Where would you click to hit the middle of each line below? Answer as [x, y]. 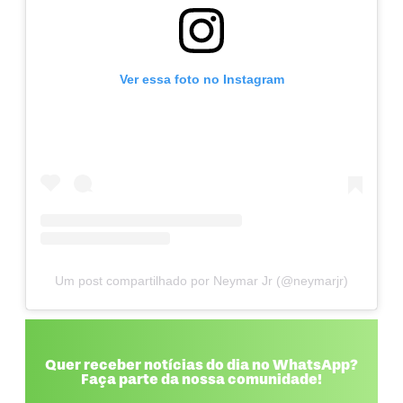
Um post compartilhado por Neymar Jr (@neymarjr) [201, 281]
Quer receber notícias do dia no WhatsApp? [201, 365]
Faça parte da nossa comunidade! [201, 379]
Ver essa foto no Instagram [201, 80]
